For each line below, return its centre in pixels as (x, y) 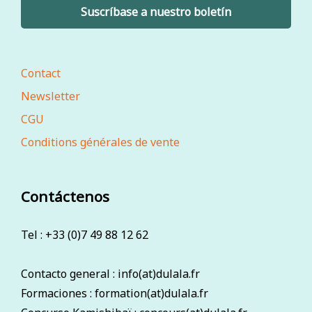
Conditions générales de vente (100, 142)
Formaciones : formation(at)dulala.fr (115, 294)
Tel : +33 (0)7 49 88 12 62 (85, 235)
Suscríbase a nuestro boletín (156, 11)
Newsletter (50, 96)
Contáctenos (65, 196)
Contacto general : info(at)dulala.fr (110, 274)
